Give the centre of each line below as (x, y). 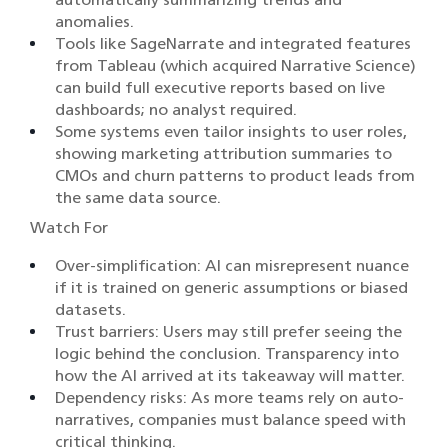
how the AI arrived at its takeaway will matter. (230, 376)
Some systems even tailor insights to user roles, (231, 132)
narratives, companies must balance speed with (230, 420)
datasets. (90, 310)
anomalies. (94, 22)
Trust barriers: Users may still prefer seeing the (228, 332)
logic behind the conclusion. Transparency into (227, 354)
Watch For (69, 228)
